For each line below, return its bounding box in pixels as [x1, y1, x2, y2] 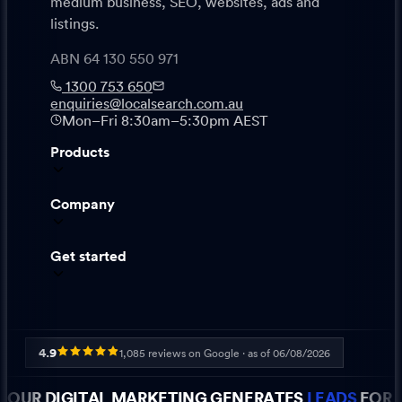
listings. [50, 17, 99, 32]
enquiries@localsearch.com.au [50, 97, 243, 112]
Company [50, 197, 115, 213]
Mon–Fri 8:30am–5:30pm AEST [62, 114, 267, 129]
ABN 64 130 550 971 [50, 52, 179, 67]
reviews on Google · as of [145, 348, 273, 360]
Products [50, 145, 109, 161]
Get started [50, 249, 127, 265]
